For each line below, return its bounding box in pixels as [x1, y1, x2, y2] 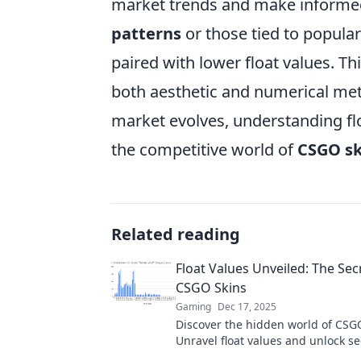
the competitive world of [111, 139, 297, 160]
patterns [111, 23, 181, 44]
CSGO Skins [176, 279, 247, 297]
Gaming [176, 300, 211, 313]
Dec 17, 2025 [218, 300, 276, 313]
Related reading [111, 223, 240, 245]
